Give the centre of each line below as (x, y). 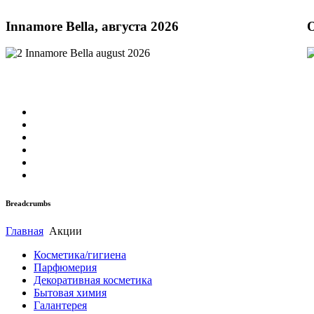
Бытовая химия (70, 292)
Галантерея (60, 305)
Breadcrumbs (28, 203)
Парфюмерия (65, 267)
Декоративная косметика (93, 280)
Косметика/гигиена (80, 254)
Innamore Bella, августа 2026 (92, 26)
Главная (25, 231)
